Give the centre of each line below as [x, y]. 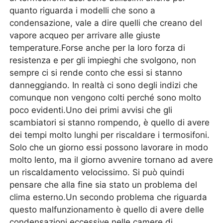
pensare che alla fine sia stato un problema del [104, 185]
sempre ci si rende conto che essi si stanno [96, 73]
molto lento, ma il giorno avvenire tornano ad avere [111, 160]
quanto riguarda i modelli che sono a [83, 10]
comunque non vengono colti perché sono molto [106, 98]
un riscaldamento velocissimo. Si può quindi [97, 172]
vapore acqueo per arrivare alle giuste [85, 35]
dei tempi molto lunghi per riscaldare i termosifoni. [110, 135]
